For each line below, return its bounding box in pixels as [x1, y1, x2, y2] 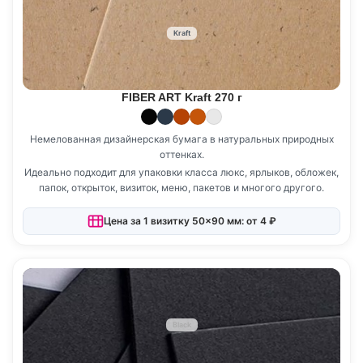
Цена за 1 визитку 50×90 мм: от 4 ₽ [103, 215, 276, 228]
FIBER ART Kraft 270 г [121, 90, 242, 104]
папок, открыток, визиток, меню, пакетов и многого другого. [39, 181, 324, 194]
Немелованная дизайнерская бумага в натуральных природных [29, 132, 334, 145]
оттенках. [159, 147, 204, 160]
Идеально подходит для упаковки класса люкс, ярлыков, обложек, [24, 165, 339, 178]
